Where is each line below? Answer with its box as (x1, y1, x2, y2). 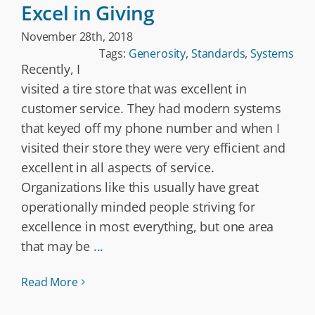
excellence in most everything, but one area (21, 218, 274, 235)
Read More (21, 274, 78, 290)
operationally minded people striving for (21, 198, 255, 215)
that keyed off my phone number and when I (21, 120, 280, 136)
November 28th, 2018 (21, 29, 133, 44)
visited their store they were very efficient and (21, 139, 285, 156)
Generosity (128, 46, 186, 61)
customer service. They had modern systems (21, 100, 281, 117)
